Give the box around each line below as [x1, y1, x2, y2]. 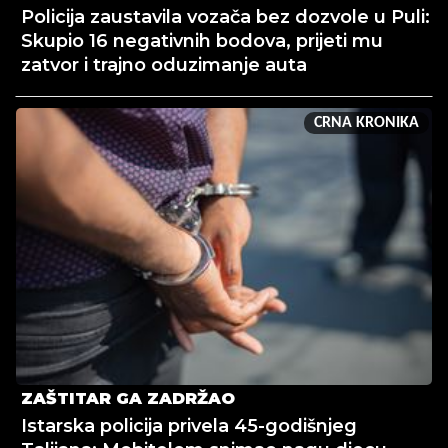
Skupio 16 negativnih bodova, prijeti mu [21, 30, 383, 53]
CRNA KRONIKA [314, 115, 419, 132]
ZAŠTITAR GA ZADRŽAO [21, 389, 235, 409]
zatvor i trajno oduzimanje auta [21, 54, 307, 77]
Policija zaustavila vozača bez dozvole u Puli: [21, 6, 430, 29]
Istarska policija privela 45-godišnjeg [21, 415, 357, 438]
